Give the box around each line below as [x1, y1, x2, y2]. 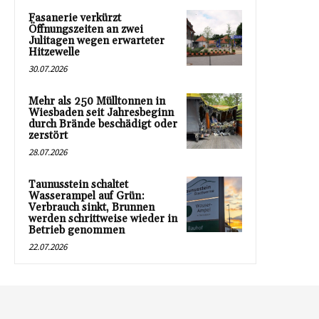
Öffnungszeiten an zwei [28, 22, 143, 36]
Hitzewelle [28, 45, 80, 59]
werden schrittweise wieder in [28, 211, 177, 226]
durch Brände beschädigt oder [28, 117, 177, 131]
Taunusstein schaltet [28, 177, 128, 192]
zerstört [28, 128, 68, 142]
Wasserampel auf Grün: [28, 189, 145, 203]
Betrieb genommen [28, 223, 125, 237]
